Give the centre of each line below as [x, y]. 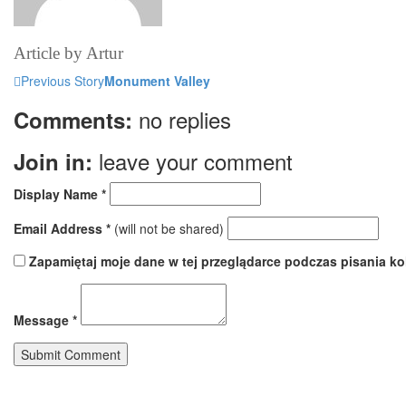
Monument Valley [157, 81]
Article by [50, 53]
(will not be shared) [169, 229]
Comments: [73, 120]
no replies [182, 120]
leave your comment [193, 161]
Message [43, 320]
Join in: [53, 162]
